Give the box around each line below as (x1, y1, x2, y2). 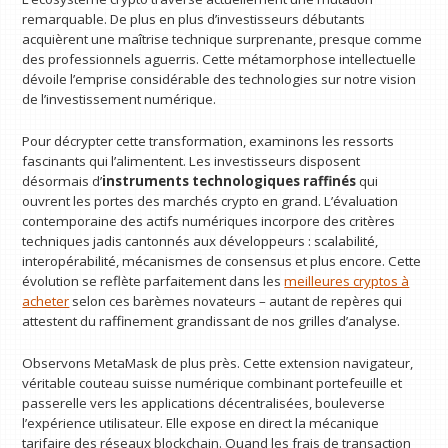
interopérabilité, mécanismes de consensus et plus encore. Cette (22, 251, 422, 270)
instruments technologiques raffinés (102, 171, 360, 190)
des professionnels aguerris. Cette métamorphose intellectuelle (22, 50, 417, 69)
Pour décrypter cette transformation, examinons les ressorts (22, 131, 395, 150)
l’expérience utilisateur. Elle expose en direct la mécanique (22, 413, 380, 432)
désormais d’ (22, 171, 103, 190)
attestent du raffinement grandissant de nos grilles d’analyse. (22, 311, 401, 330)
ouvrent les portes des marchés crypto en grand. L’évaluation (22, 191, 399, 210)
